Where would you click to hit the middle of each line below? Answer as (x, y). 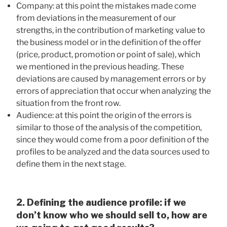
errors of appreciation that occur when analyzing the (113, 91)
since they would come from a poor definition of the (112, 140)
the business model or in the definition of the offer (109, 43)
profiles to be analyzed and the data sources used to (113, 152)
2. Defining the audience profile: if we (101, 203)
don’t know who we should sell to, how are (112, 215)
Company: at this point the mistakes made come (106, 6)
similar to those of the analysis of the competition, (109, 128)
